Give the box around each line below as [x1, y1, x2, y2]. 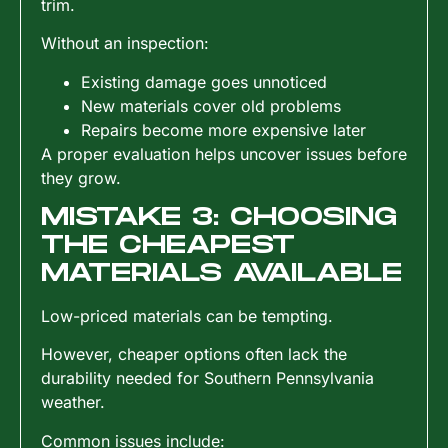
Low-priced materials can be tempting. [41, 306, 333, 327]
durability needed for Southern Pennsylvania [41, 368, 374, 389]
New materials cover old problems [81, 95, 341, 116]
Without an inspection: [41, 33, 209, 54]
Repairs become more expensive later [81, 119, 366, 140]
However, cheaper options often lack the [41, 344, 347, 365]
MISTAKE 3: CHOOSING [41, 203, 397, 233]
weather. [41, 392, 105, 413]
